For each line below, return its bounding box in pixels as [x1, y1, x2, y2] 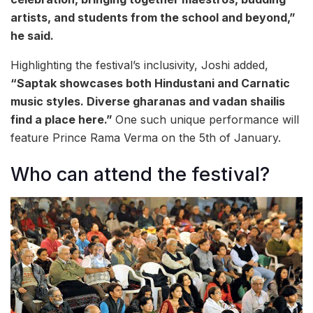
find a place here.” [10, 112, 115, 126]
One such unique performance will [115, 112, 299, 126]
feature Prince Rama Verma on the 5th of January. [10, 130, 281, 145]
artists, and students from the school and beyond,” [10, 10, 296, 24]
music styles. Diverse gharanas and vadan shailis [10, 94, 285, 108]
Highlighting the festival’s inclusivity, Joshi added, [10, 57, 268, 72]
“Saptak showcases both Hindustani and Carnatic [10, 75, 290, 90]
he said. [10, 28, 54, 43]
